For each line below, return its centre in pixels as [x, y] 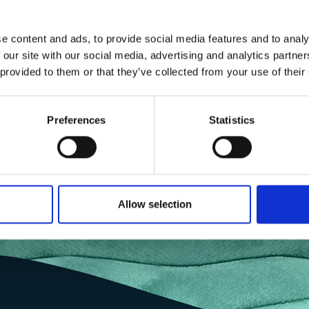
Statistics [232, 120]
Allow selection [154, 204]
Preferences [77, 120]
